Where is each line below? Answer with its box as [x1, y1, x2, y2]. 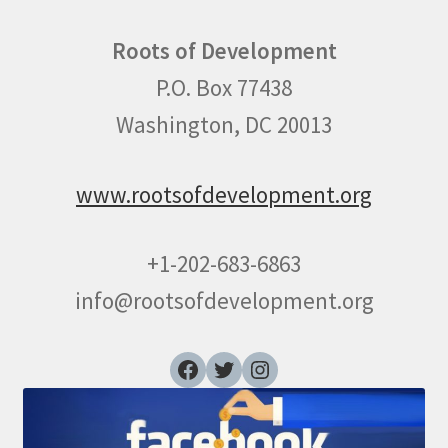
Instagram [247, 352, 267, 384]
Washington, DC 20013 [116, 110, 332, 140]
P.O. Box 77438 [156, 73, 292, 103]
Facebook [175, 352, 187, 384]
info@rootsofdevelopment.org [74, 286, 374, 316]
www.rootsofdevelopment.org [76, 179, 372, 209]
